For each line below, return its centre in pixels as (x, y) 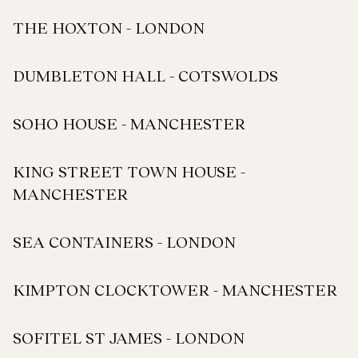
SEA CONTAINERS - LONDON (124, 241)
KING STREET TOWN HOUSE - (129, 171)
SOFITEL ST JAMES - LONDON (129, 337)
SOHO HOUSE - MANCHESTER (129, 123)
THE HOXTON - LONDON (109, 27)
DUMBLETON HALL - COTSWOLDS (145, 75)
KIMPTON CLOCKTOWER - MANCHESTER (175, 289)
